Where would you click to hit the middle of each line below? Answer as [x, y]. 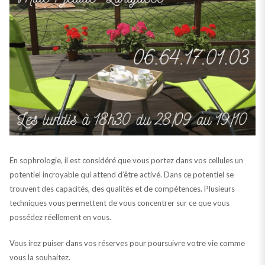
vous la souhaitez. [40, 257]
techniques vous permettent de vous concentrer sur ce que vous [119, 203]
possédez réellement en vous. [60, 217]
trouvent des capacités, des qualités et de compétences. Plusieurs [122, 188]
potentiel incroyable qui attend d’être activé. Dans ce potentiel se [121, 174]
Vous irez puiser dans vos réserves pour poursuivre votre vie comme [127, 243]
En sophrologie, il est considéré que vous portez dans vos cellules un [126, 160]
